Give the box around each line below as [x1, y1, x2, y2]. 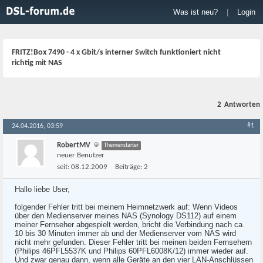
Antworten [224, 101, 260, 109]
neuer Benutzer [57, 151, 104, 159]
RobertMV [57, 141, 90, 149]
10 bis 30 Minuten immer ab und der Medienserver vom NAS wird [15, 229, 236, 238]
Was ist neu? [173, 8, 218, 16]
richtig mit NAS [12, 59, 62, 68]
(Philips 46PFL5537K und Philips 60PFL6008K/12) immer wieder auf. [15, 247, 248, 255]
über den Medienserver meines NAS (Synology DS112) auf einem [15, 211, 237, 220]
